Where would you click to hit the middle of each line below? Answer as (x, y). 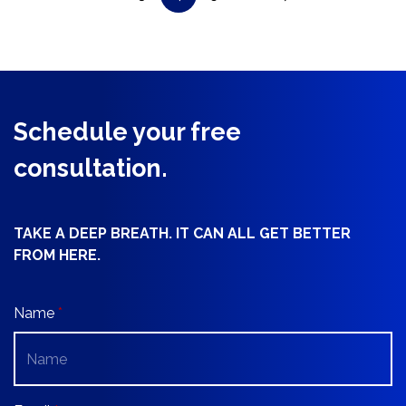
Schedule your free (127, 132)
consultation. (91, 168)
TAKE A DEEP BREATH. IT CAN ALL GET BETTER (182, 233)
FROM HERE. (57, 255)
